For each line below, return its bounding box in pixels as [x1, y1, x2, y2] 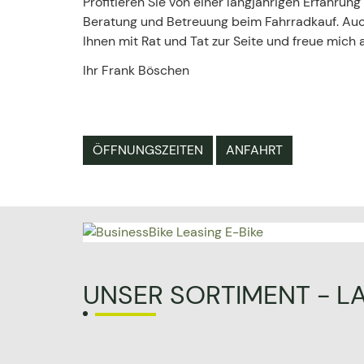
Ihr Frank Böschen [83, 62, 189, 79]
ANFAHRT [226, 141, 283, 158]
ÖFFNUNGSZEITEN [93, 141, 203, 158]
